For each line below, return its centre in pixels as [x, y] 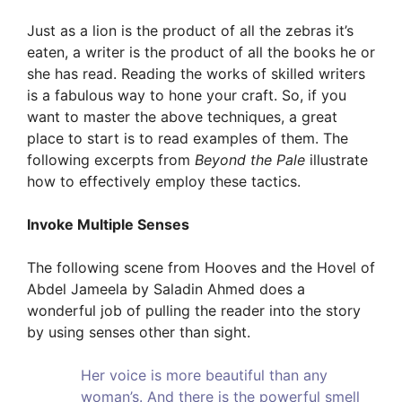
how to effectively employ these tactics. [164, 182]
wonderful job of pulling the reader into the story [194, 311]
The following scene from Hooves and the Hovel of [201, 268]
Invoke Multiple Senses [108, 225]
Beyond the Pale [250, 160]
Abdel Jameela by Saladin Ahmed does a [166, 289]
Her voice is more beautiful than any [204, 376]
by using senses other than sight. [139, 332]
